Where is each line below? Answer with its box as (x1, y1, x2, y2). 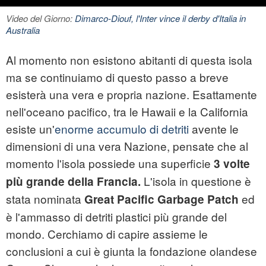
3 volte (214, 156, 250, 172)
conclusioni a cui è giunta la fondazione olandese (6, 243, 257, 259)
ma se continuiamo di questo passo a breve (6, 69, 229, 85)
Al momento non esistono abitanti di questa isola (6, 52, 252, 68)
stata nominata (6, 191, 84, 207)
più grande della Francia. (6, 173, 141, 190)
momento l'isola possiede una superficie (6, 155, 214, 172)
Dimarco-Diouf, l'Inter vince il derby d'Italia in (75, 12, 246, 25)
